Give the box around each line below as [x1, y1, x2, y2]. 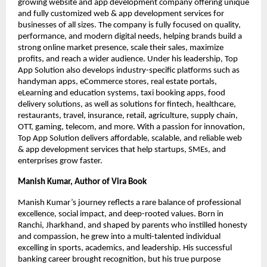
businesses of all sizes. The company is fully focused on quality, [18, 21, 241, 30]
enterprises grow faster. [18, 157, 103, 166]
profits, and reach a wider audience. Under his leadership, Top [18, 55, 238, 64]
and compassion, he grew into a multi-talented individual [18, 232, 221, 242]
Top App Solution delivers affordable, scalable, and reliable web [18, 134, 242, 144]
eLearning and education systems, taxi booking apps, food [18, 89, 225, 98]
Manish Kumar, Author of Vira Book [18, 178, 147, 187]
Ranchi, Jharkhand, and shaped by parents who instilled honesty [18, 221, 247, 231]
